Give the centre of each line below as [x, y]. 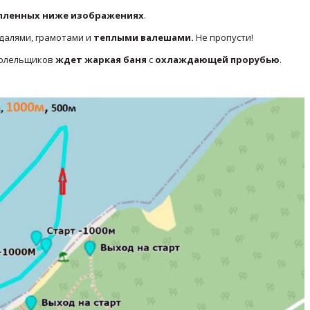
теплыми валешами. [143, 37]
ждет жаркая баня [102, 60]
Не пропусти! [223, 37]
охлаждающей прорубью [217, 60]
